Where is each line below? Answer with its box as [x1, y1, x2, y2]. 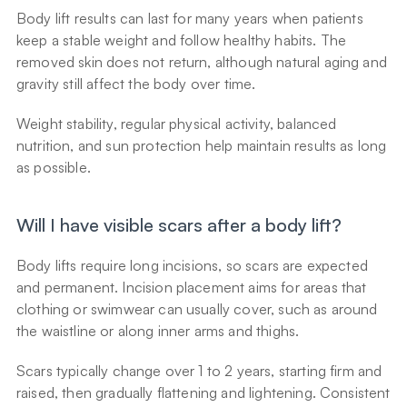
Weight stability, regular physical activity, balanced [16, 114, 337, 134]
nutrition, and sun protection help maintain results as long [16, 136, 387, 155]
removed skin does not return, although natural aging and [16, 53, 387, 72]
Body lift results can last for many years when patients [16, 9, 363, 28]
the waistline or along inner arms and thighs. [16, 322, 300, 341]
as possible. [16, 158, 91, 177]
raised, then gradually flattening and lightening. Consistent [16, 383, 391, 402]
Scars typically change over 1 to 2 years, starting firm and [16, 362, 382, 381]
